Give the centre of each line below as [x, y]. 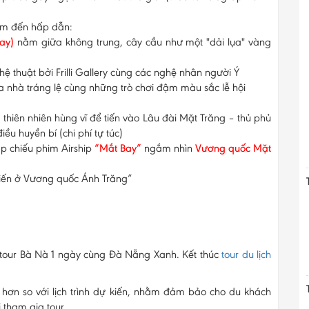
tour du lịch [247, 254]
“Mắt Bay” [118, 148]
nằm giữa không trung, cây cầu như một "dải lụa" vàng [143, 41]
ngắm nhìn [168, 148]
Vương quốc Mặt [233, 148]
